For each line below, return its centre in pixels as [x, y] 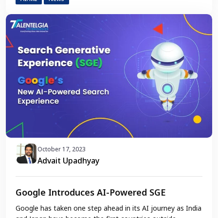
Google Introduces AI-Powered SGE [91, 192]
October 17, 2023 [62, 149]
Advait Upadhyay [68, 161]
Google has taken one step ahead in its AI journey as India [109, 208]
